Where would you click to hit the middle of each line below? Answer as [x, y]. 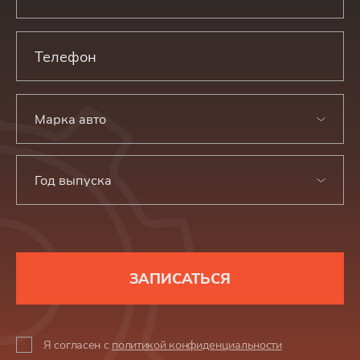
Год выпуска [73, 180]
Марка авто [70, 119]
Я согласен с [78, 344]
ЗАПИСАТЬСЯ [180, 278]
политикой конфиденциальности [197, 344]
